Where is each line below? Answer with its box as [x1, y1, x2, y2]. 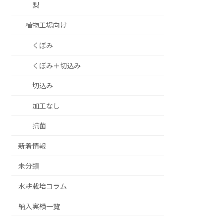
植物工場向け [25, 21, 67, 30]
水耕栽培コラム [18, 182, 67, 191]
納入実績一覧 [18, 202, 60, 211]
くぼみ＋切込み [32, 61, 81, 70]
